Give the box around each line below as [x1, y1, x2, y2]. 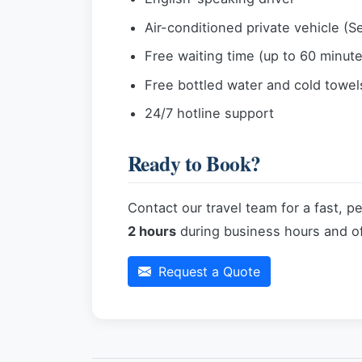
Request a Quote [154, 263, 260, 280]
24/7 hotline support [144, 104, 274, 121]
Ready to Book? [128, 147, 261, 179]
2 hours [128, 222, 176, 239]
